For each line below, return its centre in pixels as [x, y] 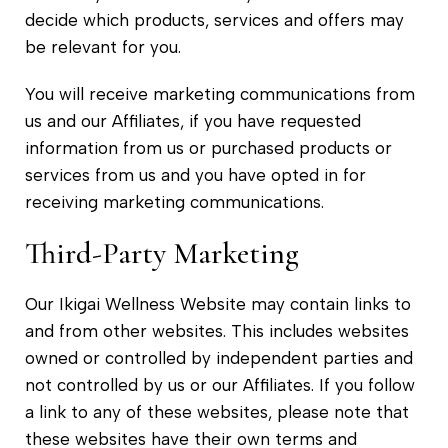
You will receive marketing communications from [220, 93]
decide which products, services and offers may [214, 19]
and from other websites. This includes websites [217, 330]
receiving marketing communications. [174, 201]
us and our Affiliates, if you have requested [193, 120]
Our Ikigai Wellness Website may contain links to [218, 303]
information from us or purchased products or [208, 147]
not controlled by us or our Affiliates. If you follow [220, 384]
